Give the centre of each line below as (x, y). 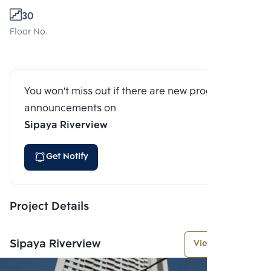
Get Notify (67, 157)
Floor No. (29, 32)
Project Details (49, 207)
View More (215, 244)
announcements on (70, 108)
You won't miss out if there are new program (128, 91)
